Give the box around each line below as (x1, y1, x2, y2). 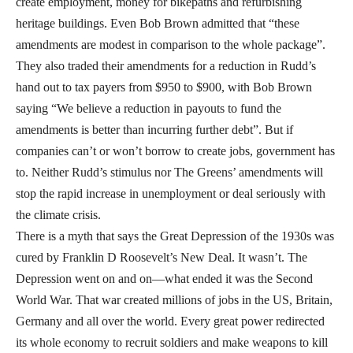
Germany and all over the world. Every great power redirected (16, 314, 325, 329)
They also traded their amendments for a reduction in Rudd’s (16, 59, 316, 73)
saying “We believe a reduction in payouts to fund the (16, 102, 281, 116)
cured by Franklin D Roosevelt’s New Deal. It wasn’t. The (16, 251, 307, 265)
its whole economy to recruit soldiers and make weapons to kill (16, 336, 328, 350)
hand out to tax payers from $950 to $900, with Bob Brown (16, 80, 312, 95)
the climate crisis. (16, 208, 101, 222)
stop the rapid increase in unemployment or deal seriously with (16, 187, 325, 201)
